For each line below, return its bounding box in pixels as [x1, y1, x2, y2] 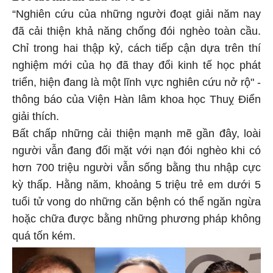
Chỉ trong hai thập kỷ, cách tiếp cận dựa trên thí [12, 40, 261, 53]
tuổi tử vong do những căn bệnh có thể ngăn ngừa [12, 194, 261, 207]
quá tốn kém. [12, 228, 76, 241]
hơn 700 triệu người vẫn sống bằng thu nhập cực [12, 160, 261, 172]
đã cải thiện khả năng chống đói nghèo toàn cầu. [12, 23, 261, 36]
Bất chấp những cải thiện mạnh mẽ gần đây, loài [12, 126, 261, 138]
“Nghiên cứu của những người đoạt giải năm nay [12, 6, 261, 19]
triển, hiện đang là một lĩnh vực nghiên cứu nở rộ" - [12, 74, 261, 87]
